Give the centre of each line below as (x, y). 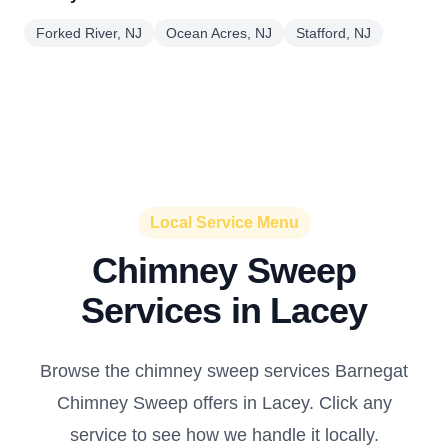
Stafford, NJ (333, 33)
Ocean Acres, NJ (219, 33)
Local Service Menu (224, 222)
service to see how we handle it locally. (224, 435)
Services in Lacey (224, 310)
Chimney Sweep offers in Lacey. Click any (224, 403)
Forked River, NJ (89, 33)
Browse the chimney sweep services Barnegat (224, 371)
